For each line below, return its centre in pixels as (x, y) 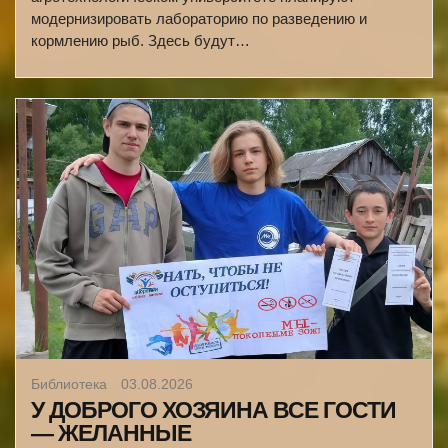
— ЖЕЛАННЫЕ (111, 433)
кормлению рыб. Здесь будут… (140, 40)
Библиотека (71, 384)
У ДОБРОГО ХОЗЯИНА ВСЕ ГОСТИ (213, 410)
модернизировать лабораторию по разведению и (199, 18)
